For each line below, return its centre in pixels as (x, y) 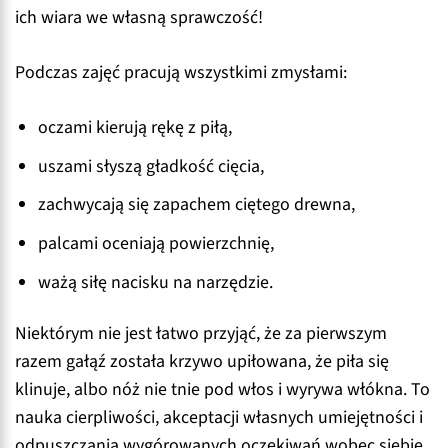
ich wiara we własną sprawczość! (139, 18)
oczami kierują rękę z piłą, (135, 127)
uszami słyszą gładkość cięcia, (151, 166)
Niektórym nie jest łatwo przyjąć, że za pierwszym (201, 334)
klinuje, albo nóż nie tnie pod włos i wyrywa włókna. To (222, 390)
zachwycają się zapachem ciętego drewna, (197, 205)
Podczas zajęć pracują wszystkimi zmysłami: (181, 73)
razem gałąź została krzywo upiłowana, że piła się (202, 362)
